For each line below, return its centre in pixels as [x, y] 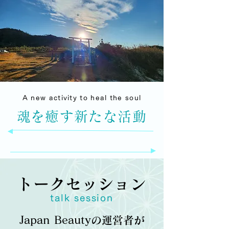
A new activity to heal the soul [82, 98]
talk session [82, 198]
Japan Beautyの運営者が [82, 220]
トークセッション [82, 184]
